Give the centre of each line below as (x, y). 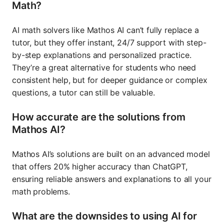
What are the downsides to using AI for (104, 216)
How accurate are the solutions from (99, 117)
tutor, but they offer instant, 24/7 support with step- (109, 42)
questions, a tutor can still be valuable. (83, 92)
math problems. (41, 191)
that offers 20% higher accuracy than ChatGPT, (100, 166)
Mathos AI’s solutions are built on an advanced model (111, 154)
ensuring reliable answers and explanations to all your (112, 179)
